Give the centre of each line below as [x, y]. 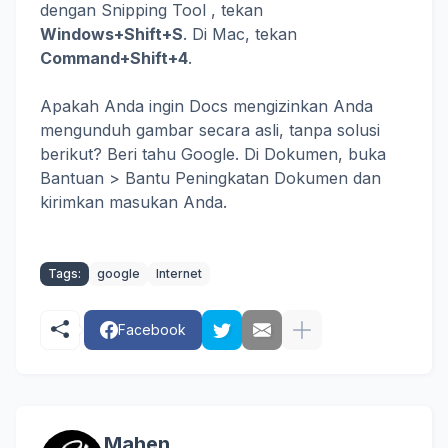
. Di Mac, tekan [240, 34]
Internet [179, 274]
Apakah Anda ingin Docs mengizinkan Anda [206, 106]
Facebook [152, 330]
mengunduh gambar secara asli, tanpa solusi [210, 130]
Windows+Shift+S [111, 34]
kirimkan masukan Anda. [133, 202]
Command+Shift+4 [114, 58]
